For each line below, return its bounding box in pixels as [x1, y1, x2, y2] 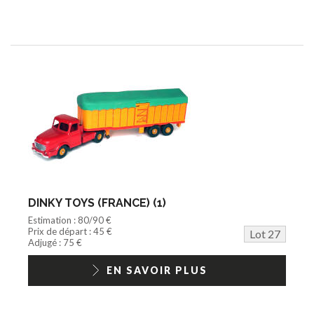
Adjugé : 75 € [28, 236, 82, 248]
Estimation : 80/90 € [28, 214, 111, 226]
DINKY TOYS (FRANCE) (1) [28, 196, 166, 210]
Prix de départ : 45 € [28, 225, 112, 237]
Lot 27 [250, 226, 280, 240]
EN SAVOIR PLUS [107, 264, 207, 276]
